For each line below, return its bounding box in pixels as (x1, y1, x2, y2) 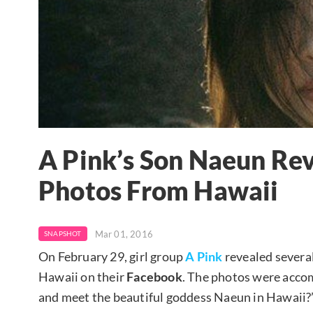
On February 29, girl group (38, 248, 184, 264)
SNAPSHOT (44, 228, 82, 238)
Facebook (126, 268, 182, 284)
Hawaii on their (38, 268, 127, 284)
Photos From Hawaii (38, 175, 279, 207)
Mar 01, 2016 (94, 228, 154, 240)
